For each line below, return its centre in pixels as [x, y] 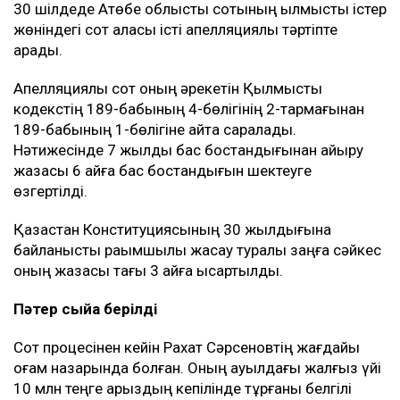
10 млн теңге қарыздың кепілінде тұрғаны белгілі [183, 388]
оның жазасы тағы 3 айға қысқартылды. [148, 270]
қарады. [38, 50]
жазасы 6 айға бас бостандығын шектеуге [162, 170]
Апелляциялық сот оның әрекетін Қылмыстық [168, 88]
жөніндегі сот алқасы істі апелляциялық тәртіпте [175, 29]
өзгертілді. [50, 191]
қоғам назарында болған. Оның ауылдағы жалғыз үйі [197, 367]
